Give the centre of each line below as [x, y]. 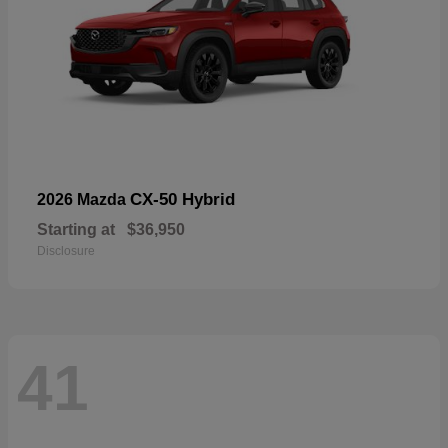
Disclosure [66, 250]
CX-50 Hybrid [182, 199]
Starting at [76, 229]
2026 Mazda [83, 199]
